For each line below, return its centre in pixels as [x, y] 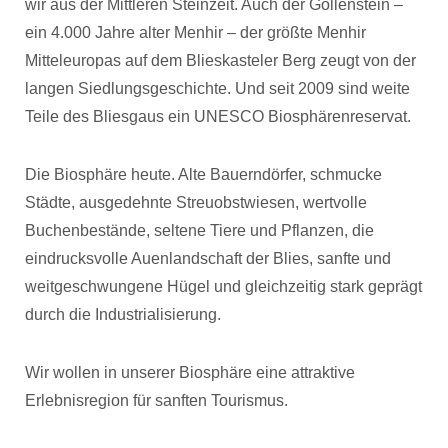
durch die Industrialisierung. [123, 314]
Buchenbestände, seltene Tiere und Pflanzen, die [199, 230]
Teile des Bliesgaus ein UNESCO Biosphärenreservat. [218, 116]
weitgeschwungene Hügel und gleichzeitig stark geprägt [223, 286]
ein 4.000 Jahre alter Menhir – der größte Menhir [195, 32]
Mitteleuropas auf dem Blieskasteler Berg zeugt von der [220, 60]
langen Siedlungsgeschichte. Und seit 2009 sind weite [217, 88]
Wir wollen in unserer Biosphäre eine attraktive [190, 372]
